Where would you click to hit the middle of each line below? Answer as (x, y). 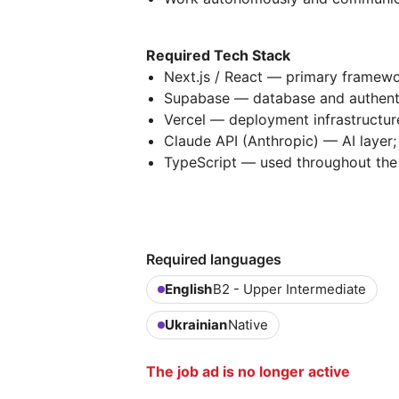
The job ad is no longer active (248, 371)
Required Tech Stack (218, 55)
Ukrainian (196, 325)
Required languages (214, 259)
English (188, 289)
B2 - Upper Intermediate (289, 289)
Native (248, 325)
